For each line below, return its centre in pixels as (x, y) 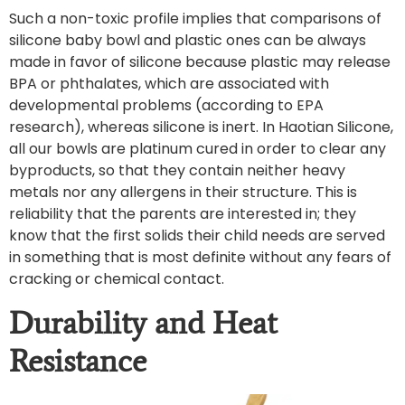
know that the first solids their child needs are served (197, 236)
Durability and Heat (143, 322)
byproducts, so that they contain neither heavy (177, 171)
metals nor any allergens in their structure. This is (183, 193)
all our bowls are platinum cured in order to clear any (198, 149)
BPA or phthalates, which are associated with (169, 84)
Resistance (78, 360)
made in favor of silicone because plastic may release (200, 62)
